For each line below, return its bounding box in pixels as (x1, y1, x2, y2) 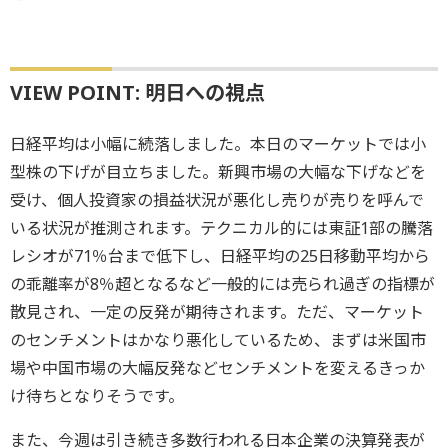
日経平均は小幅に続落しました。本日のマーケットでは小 (10, 133, 426, 156)
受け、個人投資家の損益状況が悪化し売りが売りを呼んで (10, 189, 424, 212)
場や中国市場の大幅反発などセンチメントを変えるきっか (10, 357, 425, 380)
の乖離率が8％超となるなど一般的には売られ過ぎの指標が (10, 273, 435, 296)
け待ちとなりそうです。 (10, 385, 184, 408)
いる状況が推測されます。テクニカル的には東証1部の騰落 (10, 217, 433, 240)
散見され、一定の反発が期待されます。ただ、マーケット (10, 301, 424, 324)
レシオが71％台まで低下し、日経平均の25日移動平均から (10, 245, 430, 268)
